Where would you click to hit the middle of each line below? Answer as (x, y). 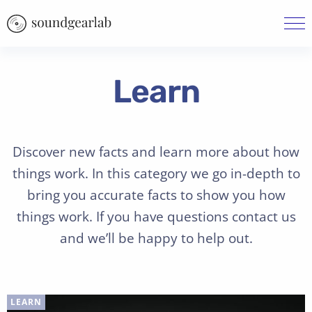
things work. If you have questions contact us (156, 216)
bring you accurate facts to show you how (156, 195)
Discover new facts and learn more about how (156, 151)
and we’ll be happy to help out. (156, 238)
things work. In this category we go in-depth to (156, 173)
